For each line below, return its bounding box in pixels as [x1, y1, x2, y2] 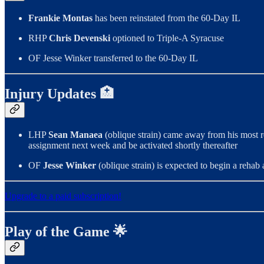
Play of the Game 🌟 [5, 223, 127, 239]
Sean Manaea [48, 129, 105, 140]
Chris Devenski [49, 33, 110, 44]
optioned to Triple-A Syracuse [110, 33, 224, 44]
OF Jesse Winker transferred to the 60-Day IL [28, 53, 198, 64]
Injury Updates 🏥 [5, 86, 114, 102]
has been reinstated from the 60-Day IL [93, 13, 240, 24]
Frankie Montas [28, 13, 93, 24]
